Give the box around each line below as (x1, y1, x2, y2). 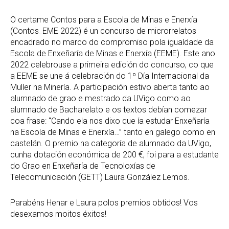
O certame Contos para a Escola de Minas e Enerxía (10, 14, 197, 25)
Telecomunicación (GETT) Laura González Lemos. (10, 172, 190, 182)
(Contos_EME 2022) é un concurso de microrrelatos (10, 26, 196, 36)
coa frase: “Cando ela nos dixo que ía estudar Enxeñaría (10, 116, 210, 126)
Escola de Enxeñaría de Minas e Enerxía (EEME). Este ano (10, 48, 215, 58)
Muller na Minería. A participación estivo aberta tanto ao (10, 82, 210, 92)
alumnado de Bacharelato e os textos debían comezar (10, 104, 207, 114)
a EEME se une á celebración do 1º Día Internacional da (10, 71, 209, 81)
